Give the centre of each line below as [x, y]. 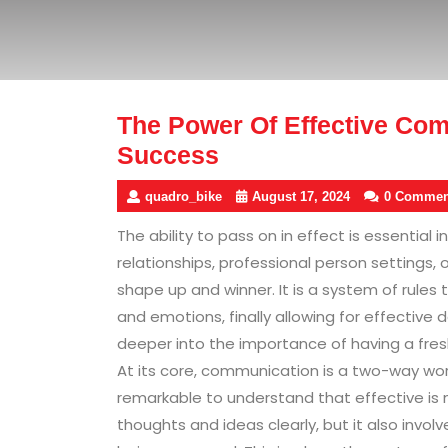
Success [168, 154]
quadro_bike [183, 196]
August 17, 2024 [301, 196]
